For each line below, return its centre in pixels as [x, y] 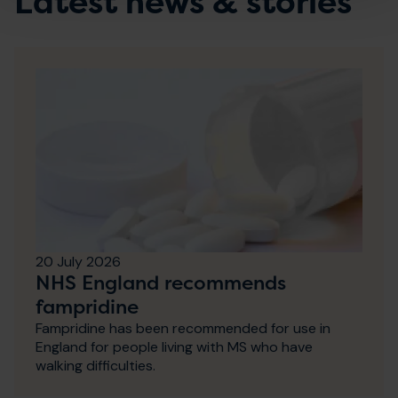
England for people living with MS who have [174, 346]
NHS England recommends [161, 282]
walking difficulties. [96, 365]
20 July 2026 [78, 261]
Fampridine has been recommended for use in [183, 328]
